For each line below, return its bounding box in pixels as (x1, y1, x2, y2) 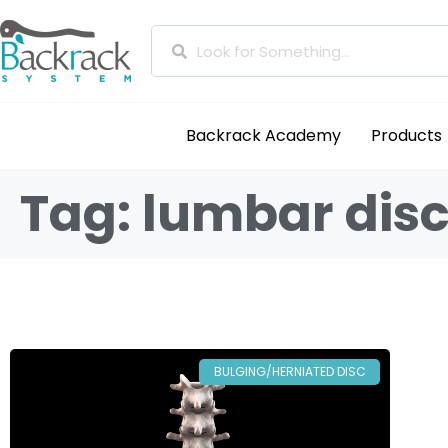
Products (371, 124, 443, 147)
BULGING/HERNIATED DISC (213, 363, 366, 381)
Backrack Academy (186, 124, 342, 147)
